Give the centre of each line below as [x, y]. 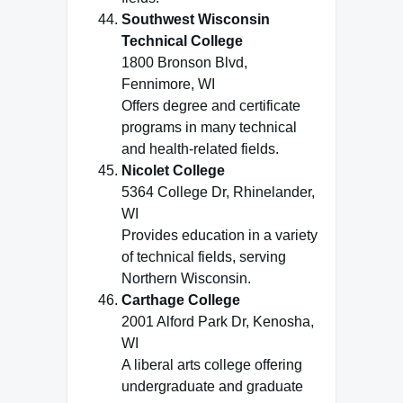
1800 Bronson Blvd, [184, 63]
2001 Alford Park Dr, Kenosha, [218, 322]
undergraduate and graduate [212, 386]
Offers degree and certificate [211, 106]
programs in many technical [209, 127]
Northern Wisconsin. [186, 278]
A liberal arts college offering [212, 365]
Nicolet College [173, 170]
